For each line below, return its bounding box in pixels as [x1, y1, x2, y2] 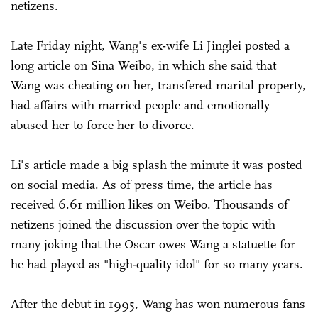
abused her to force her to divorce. [11, 116, 194, 133]
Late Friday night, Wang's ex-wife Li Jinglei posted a [11, 37, 290, 53]
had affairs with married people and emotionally [11, 97, 270, 113]
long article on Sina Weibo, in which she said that [11, 57, 276, 73]
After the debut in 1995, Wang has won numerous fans [11, 295, 305, 312]
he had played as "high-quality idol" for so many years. [11, 256, 307, 272]
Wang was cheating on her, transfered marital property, [11, 77, 306, 93]
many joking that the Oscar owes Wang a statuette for [11, 236, 295, 252]
